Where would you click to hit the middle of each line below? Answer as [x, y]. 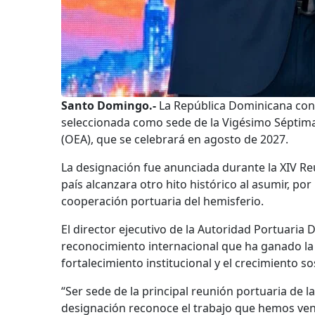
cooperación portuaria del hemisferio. [162, 201]
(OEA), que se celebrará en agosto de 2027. [175, 139]
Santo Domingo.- [109, 105]
